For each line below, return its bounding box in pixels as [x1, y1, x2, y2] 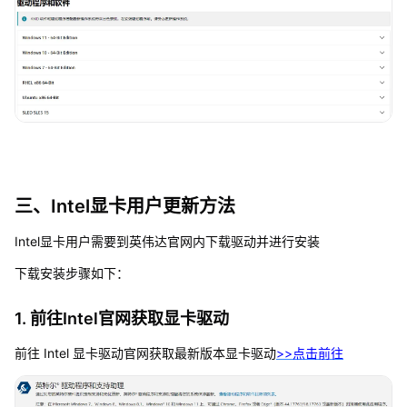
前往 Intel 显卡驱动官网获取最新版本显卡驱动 [14, 345, 276, 362]
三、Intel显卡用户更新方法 [14, 195, 235, 218]
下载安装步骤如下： [14, 265, 129, 282]
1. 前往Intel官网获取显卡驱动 [14, 309, 229, 329]
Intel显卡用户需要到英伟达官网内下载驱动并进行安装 [14, 233, 320, 250]
